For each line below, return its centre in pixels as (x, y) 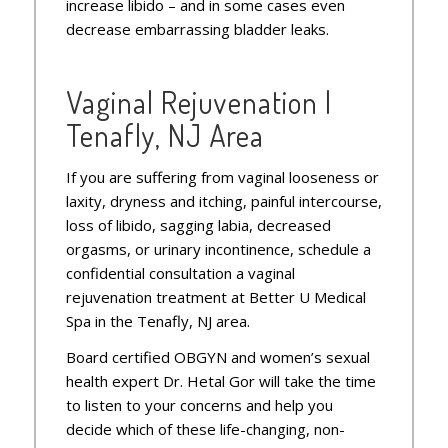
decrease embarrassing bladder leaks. (197, 28)
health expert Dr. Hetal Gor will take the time (220, 381)
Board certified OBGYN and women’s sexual (217, 357)
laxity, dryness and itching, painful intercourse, (223, 200)
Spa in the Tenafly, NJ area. (157, 320)
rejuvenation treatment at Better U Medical (215, 296)
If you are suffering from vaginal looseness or (222, 176)
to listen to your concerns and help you (199, 405)
